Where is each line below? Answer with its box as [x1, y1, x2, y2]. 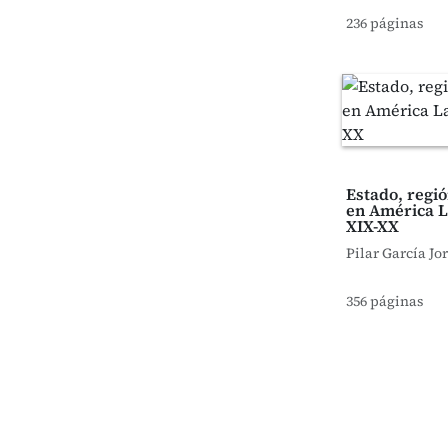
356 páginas [346, 291, 424, 311]
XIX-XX [346, 215, 399, 237]
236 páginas [346, 13, 424, 33]
